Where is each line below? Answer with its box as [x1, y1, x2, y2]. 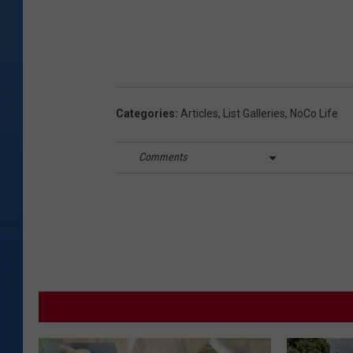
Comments [139, 150, 187, 164]
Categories [116, 106, 175, 120]
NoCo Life [290, 106, 338, 120]
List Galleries [223, 106, 285, 120]
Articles [180, 106, 218, 120]
